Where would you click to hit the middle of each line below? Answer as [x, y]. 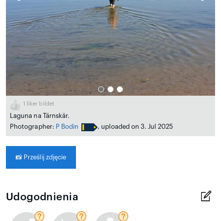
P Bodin [67, 127]
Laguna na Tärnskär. [40, 116]
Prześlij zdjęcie [44, 157]
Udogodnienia [42, 197]
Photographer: [33, 127]
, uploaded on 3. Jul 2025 [135, 127]
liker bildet [40, 104]
